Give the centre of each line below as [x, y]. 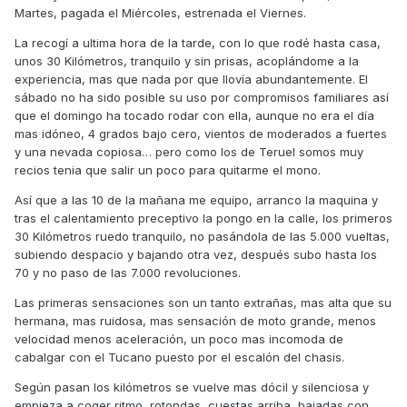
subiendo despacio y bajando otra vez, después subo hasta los [196, 255]
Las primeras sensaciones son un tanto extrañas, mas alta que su [203, 303]
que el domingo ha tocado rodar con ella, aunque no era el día [194, 116]
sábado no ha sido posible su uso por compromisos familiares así [202, 98]
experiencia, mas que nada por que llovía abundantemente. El [191, 79]
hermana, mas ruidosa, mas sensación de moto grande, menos [195, 321]
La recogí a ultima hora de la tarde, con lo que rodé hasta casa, [198, 43]
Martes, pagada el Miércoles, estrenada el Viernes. [160, 13]
